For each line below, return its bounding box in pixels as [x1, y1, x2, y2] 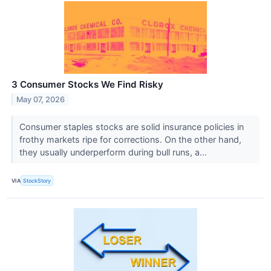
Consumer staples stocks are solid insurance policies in [19, 122, 244, 132]
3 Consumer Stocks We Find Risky [11, 79, 163, 91]
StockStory [23, 177, 51, 184]
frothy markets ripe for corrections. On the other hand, [19, 134, 241, 145]
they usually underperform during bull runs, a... [19, 147, 209, 158]
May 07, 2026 [16, 95, 65, 105]
